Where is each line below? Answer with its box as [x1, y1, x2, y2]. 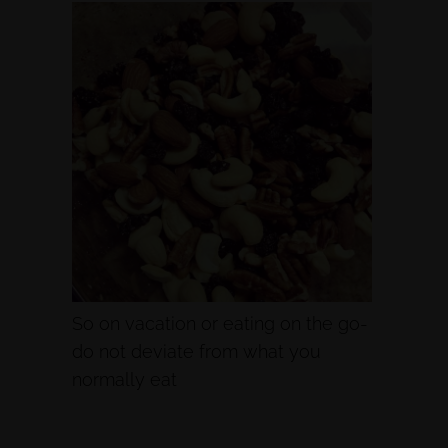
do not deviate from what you [72, 341, 321, 362]
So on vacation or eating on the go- [72, 313, 368, 334]
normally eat [72, 369, 177, 390]
